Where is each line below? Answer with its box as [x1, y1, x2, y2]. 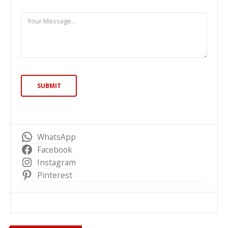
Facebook [37, 144, 72, 155]
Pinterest [37, 169, 72, 181]
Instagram [37, 156, 76, 168]
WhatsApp [37, 131, 76, 142]
